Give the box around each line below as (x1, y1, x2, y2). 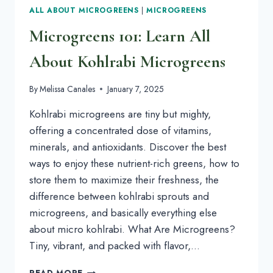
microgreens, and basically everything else (29, 205, 217, 220)
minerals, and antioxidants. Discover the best (29, 139, 226, 154)
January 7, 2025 (107, 82, 165, 95)
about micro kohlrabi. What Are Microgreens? (29, 221, 235, 236)
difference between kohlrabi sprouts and (29, 188, 209, 204)
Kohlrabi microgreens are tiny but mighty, (29, 106, 211, 121)
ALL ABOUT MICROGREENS (29, 5, 139, 16)
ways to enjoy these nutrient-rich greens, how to (29, 155, 239, 171)
